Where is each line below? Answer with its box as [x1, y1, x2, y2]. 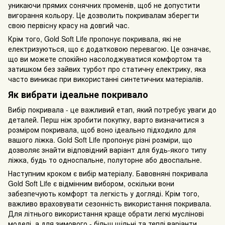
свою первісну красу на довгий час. [8, 20, 130, 30]
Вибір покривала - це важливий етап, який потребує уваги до [8, 104, 216, 115]
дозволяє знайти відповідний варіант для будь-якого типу [8, 144, 206, 155]
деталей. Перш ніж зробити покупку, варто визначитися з [8, 114, 204, 125]
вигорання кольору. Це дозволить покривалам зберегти [8, 10, 199, 20]
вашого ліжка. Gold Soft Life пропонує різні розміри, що [8, 134, 192, 145]
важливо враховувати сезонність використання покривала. [8, 198, 211, 208]
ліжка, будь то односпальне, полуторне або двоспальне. [8, 154, 202, 165]
